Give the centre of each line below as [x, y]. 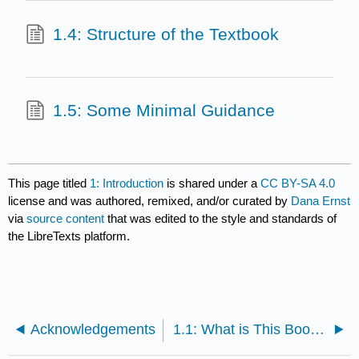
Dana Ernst [321, 201]
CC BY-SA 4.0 [298, 184]
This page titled [49, 184]
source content [66, 219]
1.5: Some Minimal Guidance [163, 111]
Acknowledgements [93, 330]
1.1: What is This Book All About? [318, 330]
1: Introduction [127, 184]
